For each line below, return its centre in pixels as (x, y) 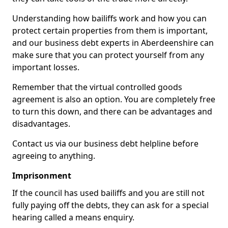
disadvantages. (41, 124)
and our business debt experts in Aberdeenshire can (113, 43)
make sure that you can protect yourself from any (108, 55)
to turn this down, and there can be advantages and (112, 111)
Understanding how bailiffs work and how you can (109, 18)
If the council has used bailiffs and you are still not (108, 193)
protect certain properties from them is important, (110, 31)
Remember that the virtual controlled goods (97, 87)
